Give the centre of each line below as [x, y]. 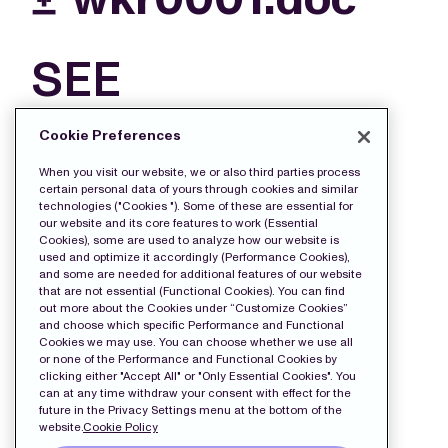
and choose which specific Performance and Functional [191, 325]
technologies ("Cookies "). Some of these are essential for [196, 206]
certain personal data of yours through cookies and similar [198, 189]
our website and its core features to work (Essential [178, 223]
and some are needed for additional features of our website [200, 274]
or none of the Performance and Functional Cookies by [188, 359]
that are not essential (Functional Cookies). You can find [192, 291]
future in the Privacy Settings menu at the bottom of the [190, 410]
